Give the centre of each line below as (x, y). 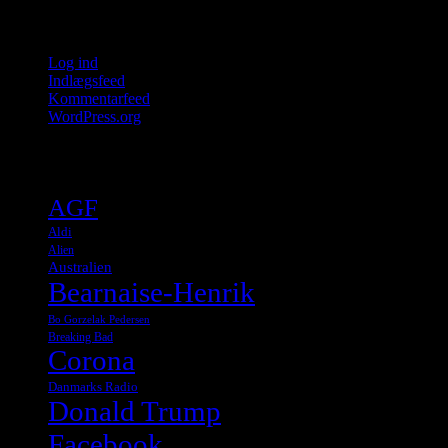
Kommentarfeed (99, 99)
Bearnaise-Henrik (151, 291)
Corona (91, 360)
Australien (80, 266)
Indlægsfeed (86, 81)
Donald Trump (134, 410)
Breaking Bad (80, 336)
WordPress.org (94, 117)
